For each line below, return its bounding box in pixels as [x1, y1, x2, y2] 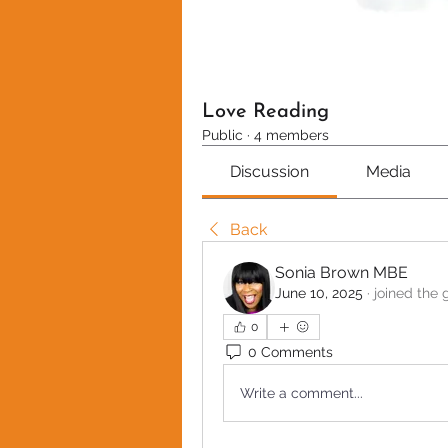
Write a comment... [240, 384, 363, 401]
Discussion [230, 162, 310, 181]
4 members [254, 127, 329, 143]
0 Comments [248, 343, 333, 360]
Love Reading [202, 102, 329, 122]
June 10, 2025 [275, 285, 363, 301]
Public [202, 127, 243, 143]
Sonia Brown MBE [275, 263, 408, 282]
